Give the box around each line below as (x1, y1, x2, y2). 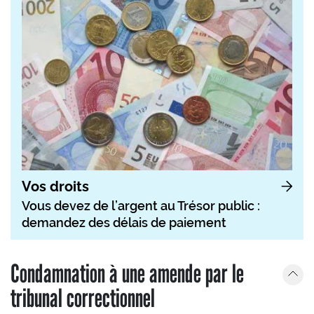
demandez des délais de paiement (22, 214, 226, 230)
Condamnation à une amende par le (11, 257, 244, 288)
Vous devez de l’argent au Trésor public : (22, 198, 260, 213)
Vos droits (22, 177, 89, 195)
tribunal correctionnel (11, 282, 155, 313)
